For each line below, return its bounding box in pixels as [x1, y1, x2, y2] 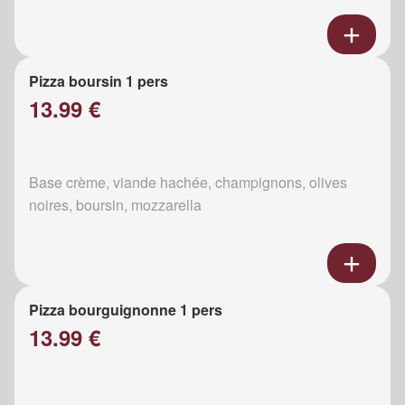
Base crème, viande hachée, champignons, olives [29, 172, 347, 193]
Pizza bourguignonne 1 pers [29, 299, 222, 321]
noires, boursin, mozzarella [29, 194, 202, 216]
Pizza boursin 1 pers [29, 71, 168, 92]
